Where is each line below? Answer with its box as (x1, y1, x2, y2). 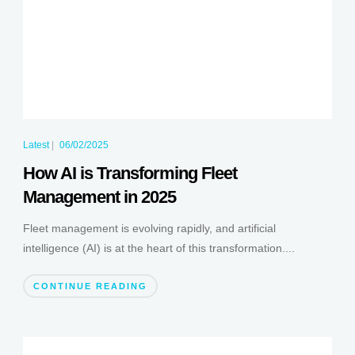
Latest (22, 139, 49, 151)
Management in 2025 (22, 187, 176, 208)
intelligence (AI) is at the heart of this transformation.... (22, 242, 295, 255)
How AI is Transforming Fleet (22, 163, 237, 184)
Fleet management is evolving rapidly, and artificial (22, 222, 276, 235)
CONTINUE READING (32, 281, 147, 292)
